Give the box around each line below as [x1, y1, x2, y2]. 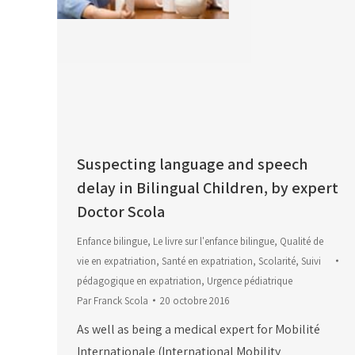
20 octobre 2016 [160, 293, 230, 307]
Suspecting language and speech [77, 153, 307, 174]
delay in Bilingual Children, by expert [77, 177, 338, 198]
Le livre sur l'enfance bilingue [153, 234, 274, 248]
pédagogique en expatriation [77, 273, 201, 288]
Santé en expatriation [162, 254, 253, 268]
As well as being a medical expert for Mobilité [77, 320, 320, 338]
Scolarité [258, 254, 296, 268]
